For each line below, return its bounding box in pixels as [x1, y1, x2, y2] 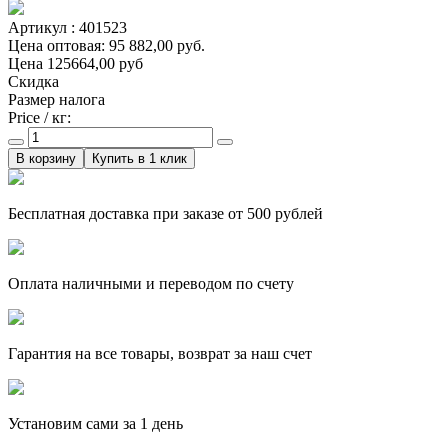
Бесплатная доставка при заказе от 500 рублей [8, 204, 323, 222]
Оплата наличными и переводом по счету [8, 274, 294, 292]
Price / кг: [8, 108, 71, 126]
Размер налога [8, 90, 105, 108]
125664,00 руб [47, 54, 143, 72]
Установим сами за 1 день [8, 414, 183, 432]
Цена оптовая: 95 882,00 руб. [8, 36, 205, 54]
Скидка [8, 72, 59, 90]
